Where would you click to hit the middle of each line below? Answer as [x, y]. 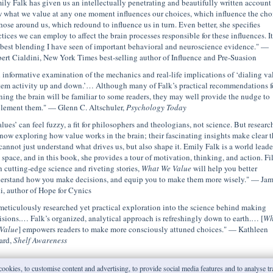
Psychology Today [156, 107]
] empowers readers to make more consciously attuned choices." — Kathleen [143, 229]
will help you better [224, 168]
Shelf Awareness [40, 240]
